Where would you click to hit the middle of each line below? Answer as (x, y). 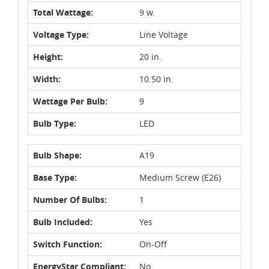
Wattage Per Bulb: (70, 101)
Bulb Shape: (57, 155)
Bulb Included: (63, 222)
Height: (48, 56)
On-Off (153, 244)
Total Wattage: (63, 12)
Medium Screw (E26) (180, 177)
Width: (47, 79)
